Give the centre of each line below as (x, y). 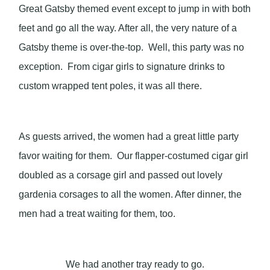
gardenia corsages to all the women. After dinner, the (130, 194)
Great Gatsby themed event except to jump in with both (135, 9)
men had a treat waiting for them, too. (99, 214)
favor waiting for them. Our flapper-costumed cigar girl (134, 156)
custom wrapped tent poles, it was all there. (112, 86)
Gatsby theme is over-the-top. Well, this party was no (132, 47)
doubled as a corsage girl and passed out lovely (121, 175)
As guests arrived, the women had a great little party (129, 137)
